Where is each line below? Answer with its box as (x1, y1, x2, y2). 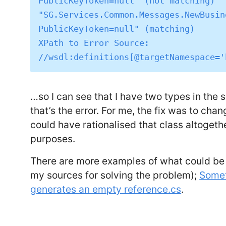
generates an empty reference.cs (30, 183, 182, 195)
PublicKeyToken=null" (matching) (38, 23, 195, 34)
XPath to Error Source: (38, 37, 150, 48)
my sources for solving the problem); (30, 168, 200, 181)
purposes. (30, 132, 76, 145)
